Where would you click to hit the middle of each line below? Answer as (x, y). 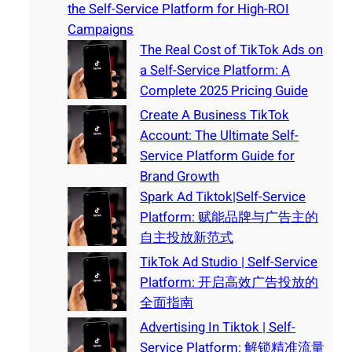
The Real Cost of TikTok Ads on (232, 50)
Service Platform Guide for (218, 156)
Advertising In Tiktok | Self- (218, 328)
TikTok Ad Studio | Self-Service (229, 262)
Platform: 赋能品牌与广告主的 (229, 218)
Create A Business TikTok (215, 115)
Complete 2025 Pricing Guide (224, 91)
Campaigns (101, 30)
